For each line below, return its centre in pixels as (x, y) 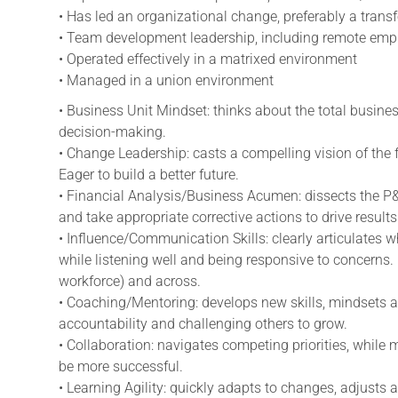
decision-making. (112, 131)
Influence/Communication (148, 238)
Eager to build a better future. (149, 174)
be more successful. (121, 366)
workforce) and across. (130, 281)
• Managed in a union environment (166, 80)
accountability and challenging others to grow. (203, 323)
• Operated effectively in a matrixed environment (208, 59)
